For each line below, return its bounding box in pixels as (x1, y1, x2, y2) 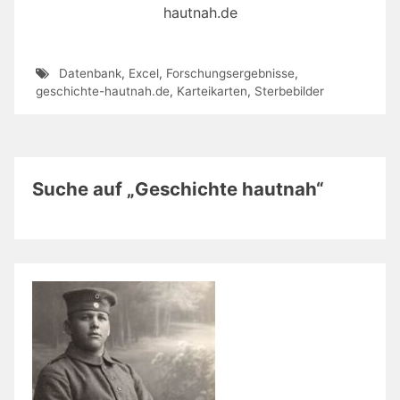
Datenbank (58, 66, 121, 81)
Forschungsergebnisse (165, 66, 295, 81)
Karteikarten (177, 84, 247, 99)
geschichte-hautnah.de (36, 84, 170, 99)
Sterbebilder (254, 84, 324, 99)
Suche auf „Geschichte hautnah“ (32, 177, 325, 200)
